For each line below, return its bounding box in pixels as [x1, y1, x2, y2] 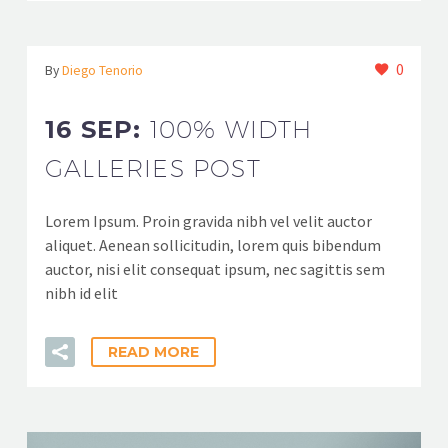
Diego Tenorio [62, 62, 143, 79]
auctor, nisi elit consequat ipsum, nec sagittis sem [45, 259, 385, 279]
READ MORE [108, 343, 199, 361]
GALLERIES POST [45, 154, 261, 182]
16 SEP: [45, 115, 150, 144]
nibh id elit [45, 283, 118, 303]
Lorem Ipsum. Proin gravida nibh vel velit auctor [45, 211, 372, 231]
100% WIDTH [149, 115, 313, 143]
